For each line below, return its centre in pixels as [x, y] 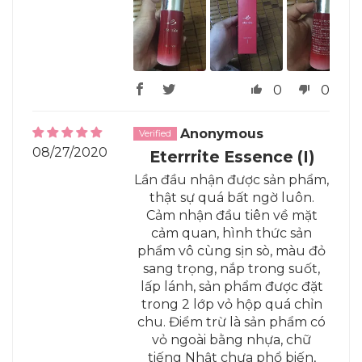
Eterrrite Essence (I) [232, 157]
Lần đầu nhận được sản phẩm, [232, 180]
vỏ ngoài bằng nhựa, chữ [232, 340]
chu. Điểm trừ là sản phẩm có [232, 322]
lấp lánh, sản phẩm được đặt [232, 287]
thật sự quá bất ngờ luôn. [232, 198]
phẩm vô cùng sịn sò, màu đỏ [232, 251]
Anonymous [222, 133]
